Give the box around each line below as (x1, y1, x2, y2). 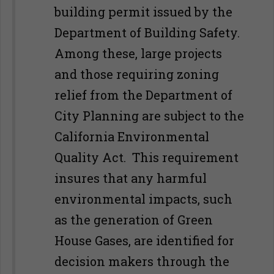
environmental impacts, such (54, 191, 232, 207)
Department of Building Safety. (54, 24, 243, 40)
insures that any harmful (54, 170, 207, 186)
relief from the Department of (54, 87, 232, 103)
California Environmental (54, 128, 209, 144)
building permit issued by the (54, 4, 232, 20)
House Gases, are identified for (54, 232, 234, 248)
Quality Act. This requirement (54, 149, 239, 165)
